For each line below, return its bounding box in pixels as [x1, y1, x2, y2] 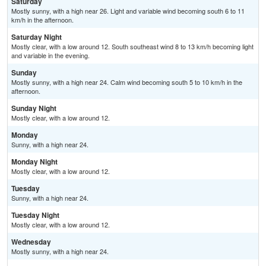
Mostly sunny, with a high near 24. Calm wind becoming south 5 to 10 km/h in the [11, 77, 242, 87]
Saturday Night [11, 31, 62, 43]
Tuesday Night [11, 210, 59, 221]
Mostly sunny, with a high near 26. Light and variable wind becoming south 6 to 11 [11, 6, 245, 16]
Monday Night [11, 156, 58, 167]
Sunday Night [11, 103, 56, 114]
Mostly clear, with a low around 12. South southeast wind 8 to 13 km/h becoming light [11, 42, 254, 52]
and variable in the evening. [11, 50, 90, 61]
